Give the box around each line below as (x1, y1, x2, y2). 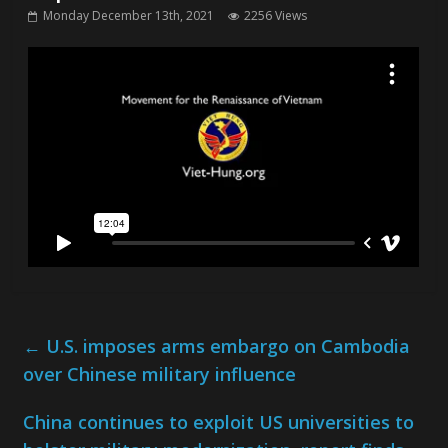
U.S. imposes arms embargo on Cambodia (41, 334, 411, 359)
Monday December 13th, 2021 (43, 7, 215, 25)
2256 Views (244, 7, 308, 25)
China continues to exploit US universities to (23, 410, 415, 435)
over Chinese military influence (23, 362, 297, 387)
